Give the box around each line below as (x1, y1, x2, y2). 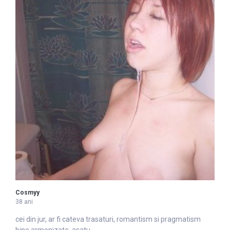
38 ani (15, 198, 33, 206)
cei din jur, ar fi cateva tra (15, 215, 95, 224)
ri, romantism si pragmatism (109, 215, 201, 224)
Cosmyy (15, 189, 40, 197)
